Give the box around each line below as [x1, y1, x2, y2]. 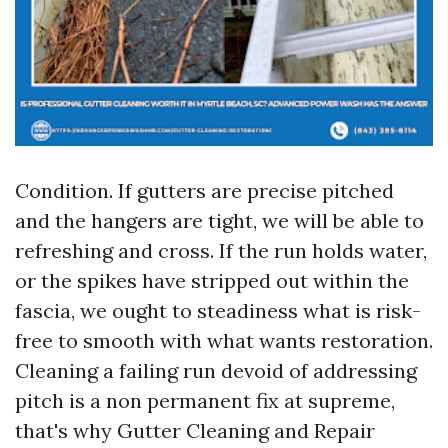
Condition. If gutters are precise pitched [15, 178, 394, 203]
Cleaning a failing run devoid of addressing [15, 358, 417, 383]
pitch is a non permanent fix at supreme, [15, 388, 395, 413]
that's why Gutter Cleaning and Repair [15, 418, 375, 443]
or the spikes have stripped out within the [15, 268, 409, 293]
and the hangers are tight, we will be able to [15, 208, 424, 233]
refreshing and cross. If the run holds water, [15, 238, 427, 263]
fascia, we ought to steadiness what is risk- [15, 298, 421, 323]
